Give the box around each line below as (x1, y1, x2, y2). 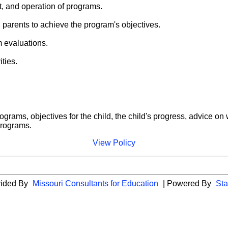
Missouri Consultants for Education (32, 179, 158, 188)
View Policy (93, 138, 135, 148)
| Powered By (160, 179, 213, 188)
